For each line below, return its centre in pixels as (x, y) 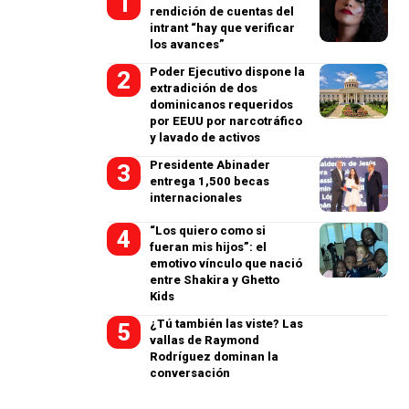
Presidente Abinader (210, 165)
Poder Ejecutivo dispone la (228, 72)
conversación (190, 373)
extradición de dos (204, 88)
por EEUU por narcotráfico (226, 121)
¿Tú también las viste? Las (227, 324)
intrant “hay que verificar (223, 28)
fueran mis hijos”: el (209, 247)
